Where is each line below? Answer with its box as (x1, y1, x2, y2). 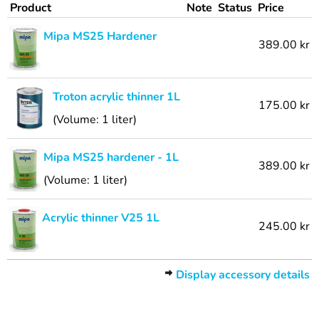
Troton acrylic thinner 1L (52, 89, 180, 105)
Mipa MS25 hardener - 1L (43, 150, 179, 165)
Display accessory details (176, 267, 310, 283)
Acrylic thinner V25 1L (42, 210, 160, 226)
